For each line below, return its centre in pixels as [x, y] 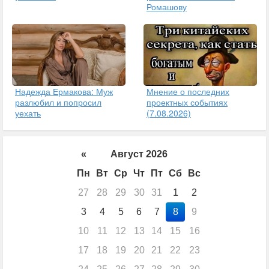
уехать [28, 113]
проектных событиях [187, 102]
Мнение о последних [188, 92]
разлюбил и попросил [58, 102]
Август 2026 [139, 154]
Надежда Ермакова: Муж [64, 92]
